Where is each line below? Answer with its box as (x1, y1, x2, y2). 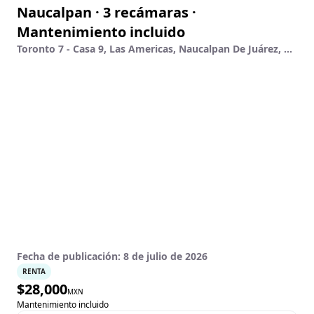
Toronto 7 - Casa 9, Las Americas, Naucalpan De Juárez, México (284, 42, 292, 55)
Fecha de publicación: (17, 250, 123, 263)
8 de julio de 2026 (123, 250, 207, 263)
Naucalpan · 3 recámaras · (17, 3, 196, 22)
